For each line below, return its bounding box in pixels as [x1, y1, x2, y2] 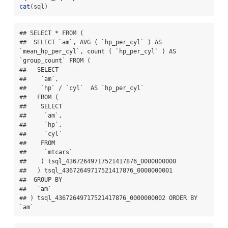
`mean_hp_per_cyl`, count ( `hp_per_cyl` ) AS [19, 47, 176, 55]
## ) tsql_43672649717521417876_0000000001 [19, 166, 173, 174]
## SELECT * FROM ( [19, 29, 83, 37]
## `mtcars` [19, 148, 73, 156]
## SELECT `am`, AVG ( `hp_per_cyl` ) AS [19, 38, 162, 46]
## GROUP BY [19, 176, 62, 183]
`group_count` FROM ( [19, 56, 91, 64]
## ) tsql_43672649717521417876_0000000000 [19, 157, 176, 165]
